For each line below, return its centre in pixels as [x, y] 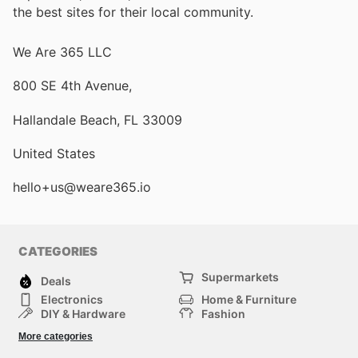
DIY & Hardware [83, 314]
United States [54, 153]
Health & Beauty [244, 328]
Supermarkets [240, 277]
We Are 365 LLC [62, 52]
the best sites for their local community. [133, 12]
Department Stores [92, 328]
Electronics [72, 300]
